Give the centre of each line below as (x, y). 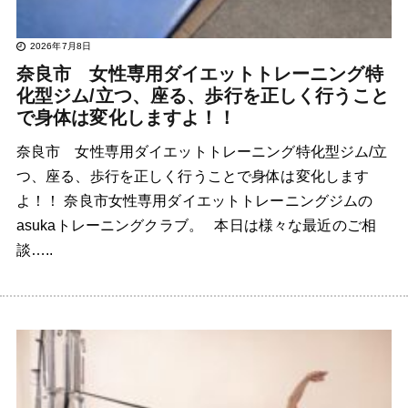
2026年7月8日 (61, 46)
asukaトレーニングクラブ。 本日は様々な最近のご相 (196, 226)
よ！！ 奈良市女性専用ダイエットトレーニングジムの (194, 201)
